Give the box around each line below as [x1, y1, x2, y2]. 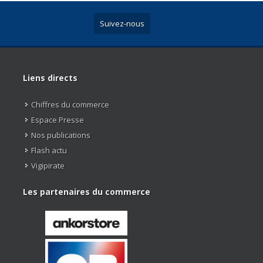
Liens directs [22, 72, 77, 83]
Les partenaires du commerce [22, 186, 150, 197]
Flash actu [31, 144, 67, 156]
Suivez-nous [100, 18, 144, 29]
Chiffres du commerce [31, 99, 109, 110]
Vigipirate [31, 160, 65, 171]
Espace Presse [31, 114, 84, 125]
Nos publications [31, 129, 90, 140]
